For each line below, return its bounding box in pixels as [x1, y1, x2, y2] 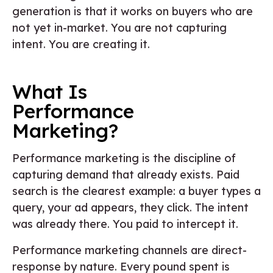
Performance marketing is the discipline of [12, 151, 236, 165]
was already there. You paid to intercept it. [12, 216, 238, 231]
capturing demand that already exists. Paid [12, 167, 239, 182]
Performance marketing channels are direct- [12, 243, 247, 257]
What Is [12, 79, 87, 104]
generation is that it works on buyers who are [12, 4, 253, 18]
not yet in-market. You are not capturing [12, 20, 227, 35]
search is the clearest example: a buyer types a [12, 183, 261, 198]
